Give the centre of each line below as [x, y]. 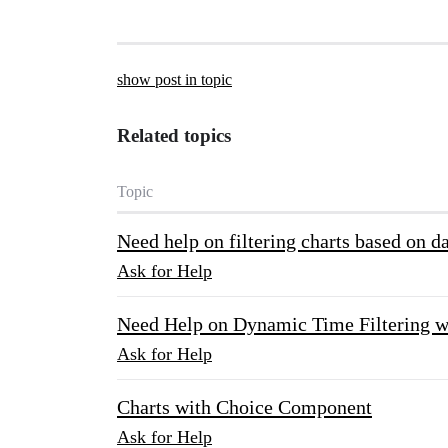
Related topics [174, 135]
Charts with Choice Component [244, 407]
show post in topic [174, 79]
